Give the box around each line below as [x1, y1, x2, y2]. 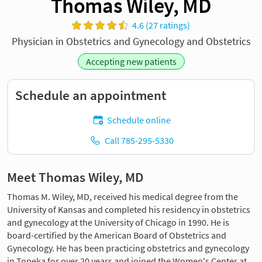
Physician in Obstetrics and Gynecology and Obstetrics [11, 35, 251, 49]
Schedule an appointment [15, 87, 166, 104]
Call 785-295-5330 [104, 135, 174, 147]
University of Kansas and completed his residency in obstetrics [7, 204, 250, 216]
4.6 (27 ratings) [132, 19, 191, 32]
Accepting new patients [85, 56, 177, 68]
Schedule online [107, 114, 171, 126]
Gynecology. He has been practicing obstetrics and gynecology [7, 242, 249, 254]
